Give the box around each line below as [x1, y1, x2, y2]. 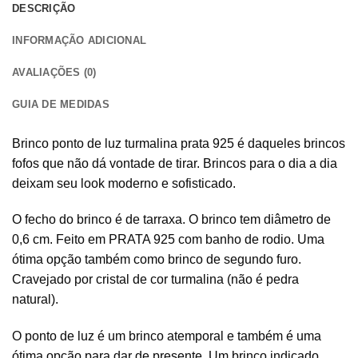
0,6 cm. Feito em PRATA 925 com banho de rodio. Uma [12, 233, 324, 247]
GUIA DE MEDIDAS [12, 97, 109, 110]
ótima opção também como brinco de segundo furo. [12, 253, 301, 267]
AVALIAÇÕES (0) [12, 66, 97, 78]
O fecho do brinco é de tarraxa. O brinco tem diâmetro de [12, 213, 331, 227]
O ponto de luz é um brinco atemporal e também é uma [12, 329, 321, 344]
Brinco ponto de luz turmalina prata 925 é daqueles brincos [12, 136, 345, 150]
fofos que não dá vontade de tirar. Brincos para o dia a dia [12, 156, 337, 170]
